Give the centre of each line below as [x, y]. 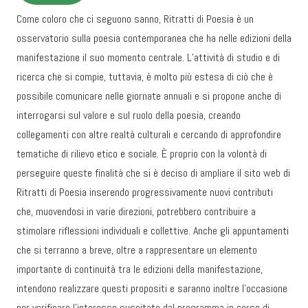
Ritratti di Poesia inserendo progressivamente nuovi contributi [145, 192]
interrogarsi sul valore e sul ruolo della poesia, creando [129, 115]
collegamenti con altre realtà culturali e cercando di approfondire [149, 134]
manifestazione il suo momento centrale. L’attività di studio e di [148, 57]
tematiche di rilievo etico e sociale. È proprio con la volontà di [142, 154]
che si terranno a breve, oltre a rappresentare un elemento [137, 250]
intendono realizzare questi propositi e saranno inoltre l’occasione [152, 288]
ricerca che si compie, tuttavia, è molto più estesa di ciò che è [145, 77]
